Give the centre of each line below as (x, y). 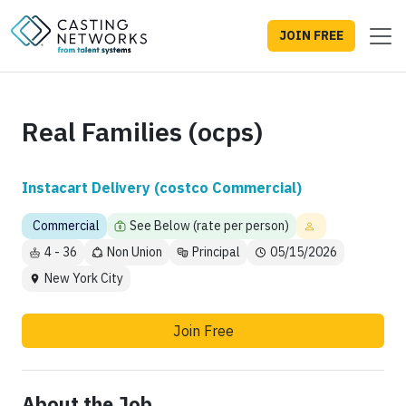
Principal (216, 252)
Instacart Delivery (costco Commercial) (162, 188)
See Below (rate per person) (209, 226)
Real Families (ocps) (142, 132)
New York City (84, 279)
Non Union (135, 252)
